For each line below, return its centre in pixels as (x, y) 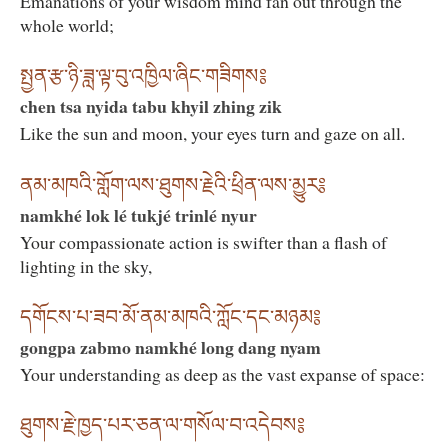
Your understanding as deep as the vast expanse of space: (222, 373)
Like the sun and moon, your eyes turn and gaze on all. (212, 133)
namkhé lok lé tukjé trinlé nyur (138, 214)
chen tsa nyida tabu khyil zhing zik (151, 106)
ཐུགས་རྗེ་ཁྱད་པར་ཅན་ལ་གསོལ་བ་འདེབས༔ (162, 425)
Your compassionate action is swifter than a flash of (203, 241)
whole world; (67, 24)
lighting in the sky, (86, 265)
